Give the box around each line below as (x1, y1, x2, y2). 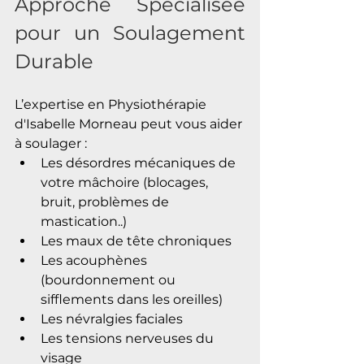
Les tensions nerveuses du (41, 331, 217, 347)
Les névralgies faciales (41, 311, 183, 327)
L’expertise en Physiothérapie (15, 97, 210, 113)
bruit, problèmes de (41, 194, 172, 210)
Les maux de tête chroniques (41, 233, 232, 249)
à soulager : (15, 136, 87, 152)
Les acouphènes (41, 253, 150, 269)
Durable (15, 50, 93, 74)
